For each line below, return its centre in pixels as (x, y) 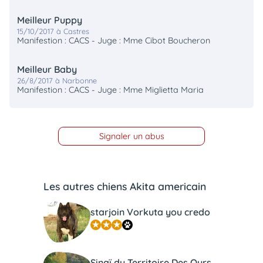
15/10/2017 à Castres (53, 31)
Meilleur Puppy (50, 20)
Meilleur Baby (47, 70)
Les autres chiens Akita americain (125, 186)
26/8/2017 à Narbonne (57, 81)
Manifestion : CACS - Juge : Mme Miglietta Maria (111, 90)
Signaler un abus (131, 136)
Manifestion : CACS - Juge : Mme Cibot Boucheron (114, 41)
